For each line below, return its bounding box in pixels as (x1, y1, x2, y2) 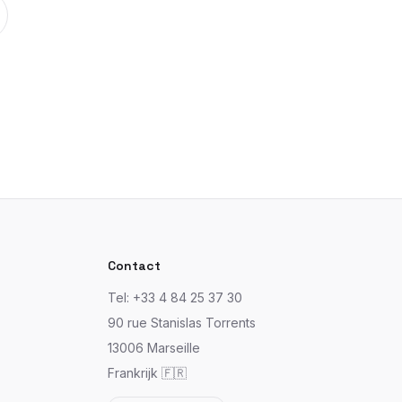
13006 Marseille (108, 340, 200, 355)
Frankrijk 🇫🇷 (108, 365, 187, 380)
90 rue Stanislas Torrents (108, 315, 256, 330)
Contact (108, 258, 161, 274)
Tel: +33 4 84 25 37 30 (108, 290, 242, 305)
